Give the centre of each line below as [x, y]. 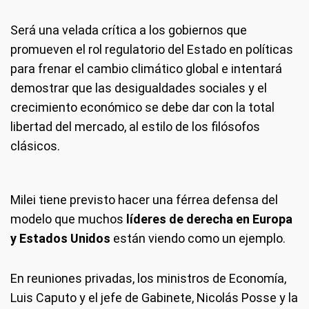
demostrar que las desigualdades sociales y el [139, 88]
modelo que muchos [68, 219]
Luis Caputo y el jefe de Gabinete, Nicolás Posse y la [154, 298]
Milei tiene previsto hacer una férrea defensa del [144, 200]
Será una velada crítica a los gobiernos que [129, 30]
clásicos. [35, 146]
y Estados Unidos [62, 239]
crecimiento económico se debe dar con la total [142, 108]
